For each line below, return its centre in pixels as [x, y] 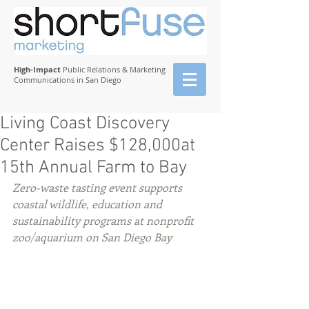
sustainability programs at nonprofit [104, 220]
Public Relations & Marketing [113, 69]
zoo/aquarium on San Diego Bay [92, 237]
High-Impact [37, 69]
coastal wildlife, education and [89, 204]
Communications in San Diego [68, 80]
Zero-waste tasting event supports [99, 187]
